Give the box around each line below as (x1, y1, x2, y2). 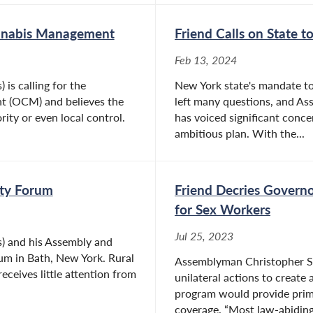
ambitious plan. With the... (175, 127, 305, 140)
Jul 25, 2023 (175, 230, 233, 243)
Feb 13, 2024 (175, 54, 237, 67)
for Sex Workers (175, 201, 270, 218)
